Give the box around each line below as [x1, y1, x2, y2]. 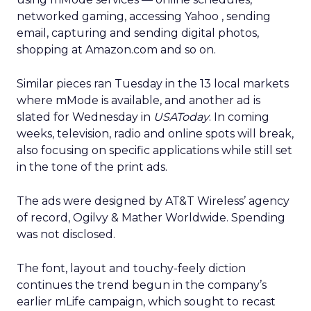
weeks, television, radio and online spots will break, [17, 127, 294, 140]
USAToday [153, 110, 209, 124]
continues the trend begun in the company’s [17, 278, 267, 292]
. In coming [209, 110, 269, 124]
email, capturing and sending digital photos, [17, 26, 259, 40]
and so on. [160, 43, 216, 56]
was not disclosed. [17, 228, 115, 241]
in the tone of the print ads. [17, 160, 167, 174]
